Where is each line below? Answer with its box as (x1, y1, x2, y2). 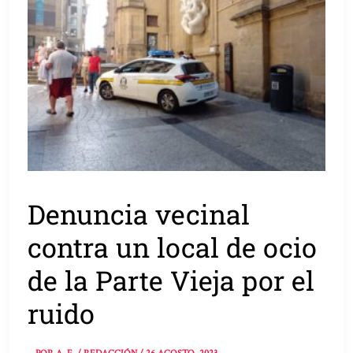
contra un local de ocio (28, 229, 318, 266)
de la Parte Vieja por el (28, 262, 315, 299)
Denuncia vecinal (28, 196, 251, 232)
